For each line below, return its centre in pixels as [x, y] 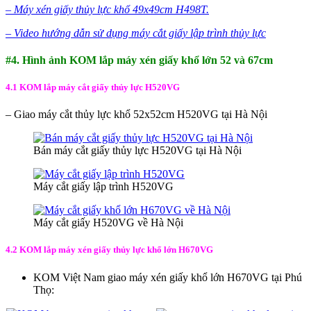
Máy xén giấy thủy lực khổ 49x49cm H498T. [111, 9]
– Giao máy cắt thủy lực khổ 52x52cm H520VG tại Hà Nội [136, 115]
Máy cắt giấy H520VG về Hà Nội [108, 223]
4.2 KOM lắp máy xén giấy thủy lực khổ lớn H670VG [110, 250]
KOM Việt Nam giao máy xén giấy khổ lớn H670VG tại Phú [168, 277]
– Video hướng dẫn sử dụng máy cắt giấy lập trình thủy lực [136, 33]
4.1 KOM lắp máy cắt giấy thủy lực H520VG [93, 87]
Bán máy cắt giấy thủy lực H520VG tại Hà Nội [137, 151]
